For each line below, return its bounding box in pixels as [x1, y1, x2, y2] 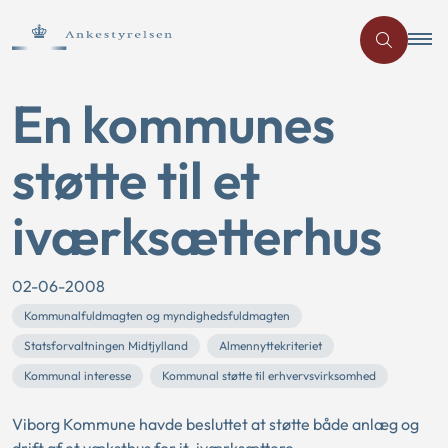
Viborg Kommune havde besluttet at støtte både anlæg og [12, 414, 419, 434]
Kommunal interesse [24, 368, 131, 383]
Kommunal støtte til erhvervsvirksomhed [162, 368, 376, 383]
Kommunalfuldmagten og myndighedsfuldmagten [24, 308, 290, 323]
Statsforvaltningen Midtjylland [24, 338, 188, 353]
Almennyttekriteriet [219, 338, 322, 353]
